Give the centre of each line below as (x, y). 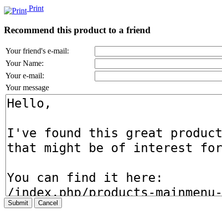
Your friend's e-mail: (37, 51)
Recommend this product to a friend (77, 30)
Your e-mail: (25, 76)
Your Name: (25, 63)
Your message (27, 88)
